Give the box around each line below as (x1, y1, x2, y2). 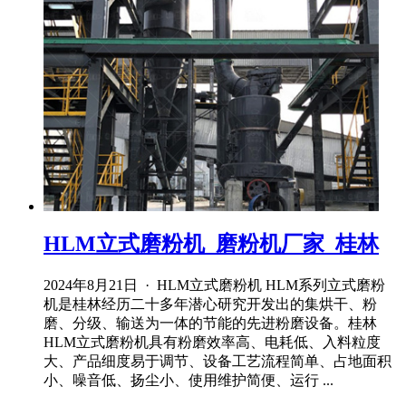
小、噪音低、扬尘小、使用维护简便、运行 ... (43, 372, 333, 388)
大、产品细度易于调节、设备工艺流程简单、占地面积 (43, 353, 391, 369)
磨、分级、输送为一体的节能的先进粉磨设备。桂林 (43, 314, 377, 331)
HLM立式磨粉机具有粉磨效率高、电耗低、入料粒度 (43, 333, 381, 350)
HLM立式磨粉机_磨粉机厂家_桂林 (43, 232, 379, 256)
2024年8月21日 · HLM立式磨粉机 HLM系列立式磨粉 (43, 276, 385, 293)
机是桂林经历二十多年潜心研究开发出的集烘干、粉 (43, 295, 377, 312)
